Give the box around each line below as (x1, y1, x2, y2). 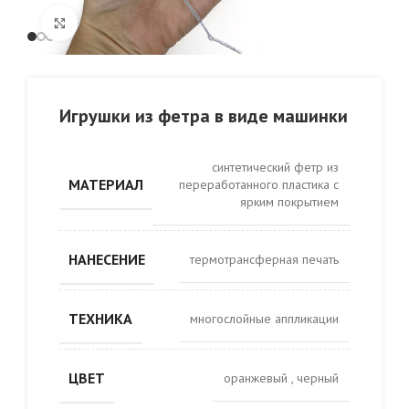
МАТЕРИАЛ (68, 175, 143, 194)
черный (297, 370, 339, 386)
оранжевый (224, 370, 291, 386)
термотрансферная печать (190, 251, 339, 267)
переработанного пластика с (179, 176, 339, 193)
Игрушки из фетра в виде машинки (59, 104, 348, 128)
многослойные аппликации (190, 310, 339, 327)
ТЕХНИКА (68, 309, 132, 328)
